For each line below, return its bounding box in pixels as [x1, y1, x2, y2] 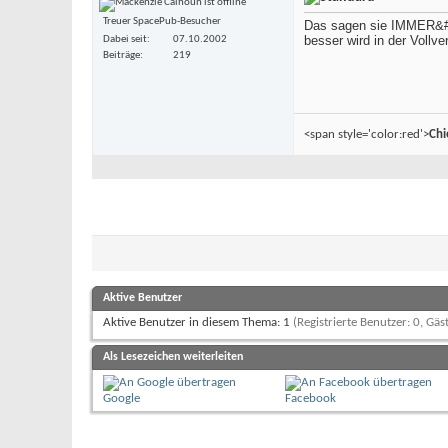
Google [103, 392, 140, 406]
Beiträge [103, 50, 140, 62]
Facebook [284, 392, 336, 406]
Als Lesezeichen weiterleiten [103, 351, 243, 364]
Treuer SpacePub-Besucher [103, 16, 221, 28]
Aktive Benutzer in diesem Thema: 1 [103, 316, 293, 330]
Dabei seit [103, 34, 147, 46]
